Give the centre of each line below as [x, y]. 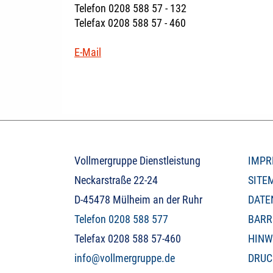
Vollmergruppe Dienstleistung [137, 161]
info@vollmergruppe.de [125, 258]
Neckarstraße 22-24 [116, 180]
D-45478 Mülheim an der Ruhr [138, 200]
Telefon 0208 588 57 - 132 [130, 9]
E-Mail [88, 52]
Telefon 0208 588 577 [121, 219]
